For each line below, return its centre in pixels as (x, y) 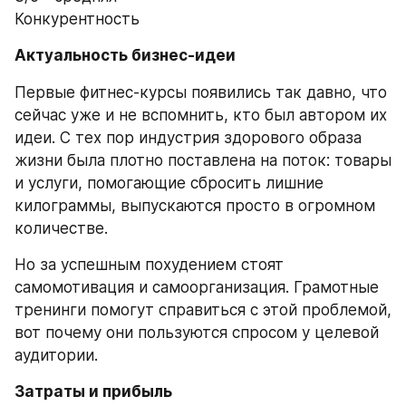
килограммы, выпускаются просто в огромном (195, 205)
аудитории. (56, 355)
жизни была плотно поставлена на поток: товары (203, 160)
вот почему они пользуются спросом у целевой (197, 332)
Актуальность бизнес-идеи (125, 55)
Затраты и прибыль (93, 391)
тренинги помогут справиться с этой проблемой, (203, 309)
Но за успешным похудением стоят (149, 264)
